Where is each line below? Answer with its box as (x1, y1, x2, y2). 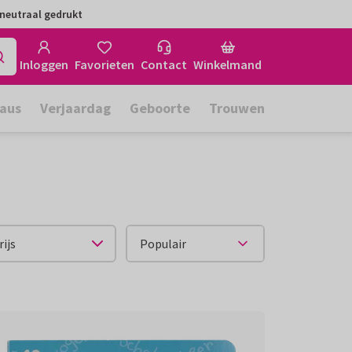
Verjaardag (40, 99, 111, 117)
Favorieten (75, 57, 134, 72)
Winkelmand (193, 57, 262, 72)
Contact (141, 57, 187, 72)
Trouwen (209, 99, 265, 117)
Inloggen (20, 57, 68, 72)
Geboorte (130, 99, 190, 117)
